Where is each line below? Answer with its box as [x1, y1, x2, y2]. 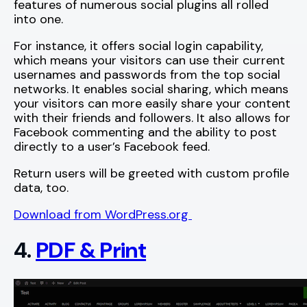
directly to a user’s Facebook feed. [14, 138, 210, 155]
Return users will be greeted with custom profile [14, 164, 289, 182]
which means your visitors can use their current [14, 51, 285, 69]
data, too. [14, 179, 69, 196]
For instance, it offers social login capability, [14, 37, 263, 54]
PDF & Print [36, 236, 147, 265]
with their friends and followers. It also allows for [14, 109, 291, 126]
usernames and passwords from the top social [14, 66, 280, 83]
